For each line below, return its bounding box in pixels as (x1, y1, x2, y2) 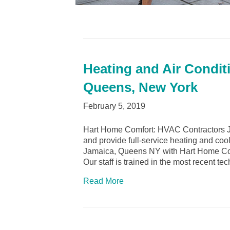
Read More (83, 177, 124, 186)
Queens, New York (83, 80, 198, 95)
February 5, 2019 (83, 102, 145, 111)
